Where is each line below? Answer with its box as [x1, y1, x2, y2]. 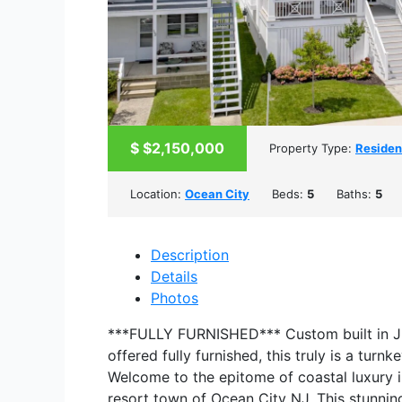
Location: [130, 187, 185, 202]
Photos [151, 289, 198, 308]
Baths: [336, 187, 375, 202]
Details [151, 267, 197, 286]
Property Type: [269, 141, 355, 156]
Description [151, 246, 229, 265]
